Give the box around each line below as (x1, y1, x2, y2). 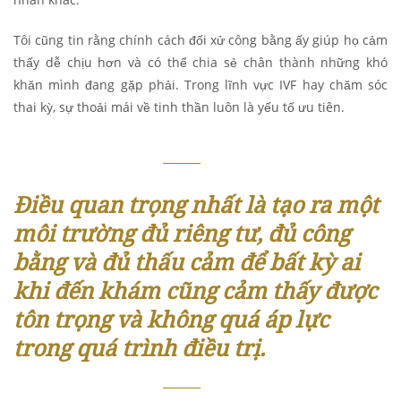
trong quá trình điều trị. (13, 332, 265, 363)
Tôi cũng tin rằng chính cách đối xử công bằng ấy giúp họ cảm (13, 31, 388, 49)
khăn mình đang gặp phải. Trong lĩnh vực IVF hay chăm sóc (13, 76, 388, 94)
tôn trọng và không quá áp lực (13, 303, 328, 335)
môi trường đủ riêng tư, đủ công (13, 218, 350, 249)
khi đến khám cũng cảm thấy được (13, 275, 377, 306)
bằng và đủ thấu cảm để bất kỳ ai (13, 246, 360, 277)
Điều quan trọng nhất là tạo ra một (13, 189, 379, 220)
